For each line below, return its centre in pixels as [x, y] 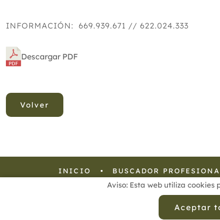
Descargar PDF [50, 56]
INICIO [75, 171]
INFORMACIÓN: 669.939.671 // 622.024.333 [98, 26]
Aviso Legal [154, 199]
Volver [35, 105]
